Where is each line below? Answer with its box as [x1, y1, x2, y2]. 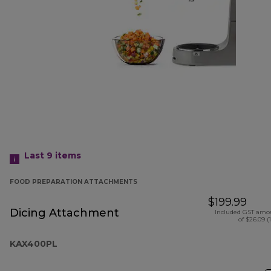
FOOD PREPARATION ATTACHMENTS [10, 178, 137, 186]
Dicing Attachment [10, 206, 119, 220]
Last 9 [24, 150, 55, 162]
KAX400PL [10, 238, 57, 250]
